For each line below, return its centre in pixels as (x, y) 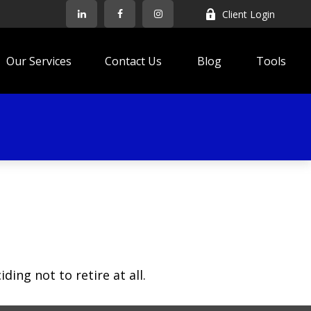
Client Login (249, 14)
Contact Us (134, 61)
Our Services (39, 61)
